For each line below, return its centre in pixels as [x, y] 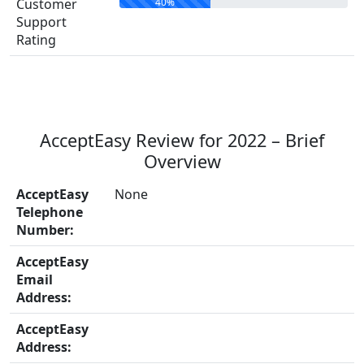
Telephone [50, 212]
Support [41, 22]
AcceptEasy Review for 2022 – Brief [182, 140]
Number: [45, 230]
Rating [36, 40]
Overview [182, 161]
